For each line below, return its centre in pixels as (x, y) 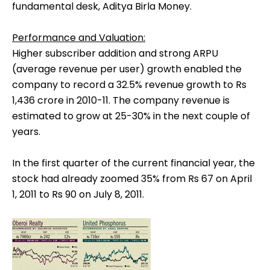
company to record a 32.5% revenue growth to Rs (129, 85)
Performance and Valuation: (79, 38)
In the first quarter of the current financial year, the (133, 163)
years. (26, 132)
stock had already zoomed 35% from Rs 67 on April (132, 179)
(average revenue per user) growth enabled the (127, 69)
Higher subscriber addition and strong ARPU (115, 54)
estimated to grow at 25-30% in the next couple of (131, 116)
